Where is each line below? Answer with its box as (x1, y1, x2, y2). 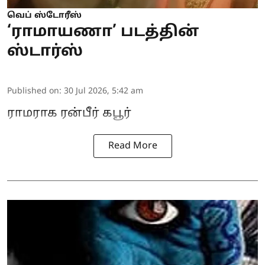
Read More (108, 140, 157, 152)
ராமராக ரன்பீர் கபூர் (7, 106, 131, 121)
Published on (7, 86, 59, 96)
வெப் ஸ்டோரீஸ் (7, 10, 82, 21)
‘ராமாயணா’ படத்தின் (7, 22, 199, 42)
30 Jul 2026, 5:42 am (64, 86, 143, 96)
